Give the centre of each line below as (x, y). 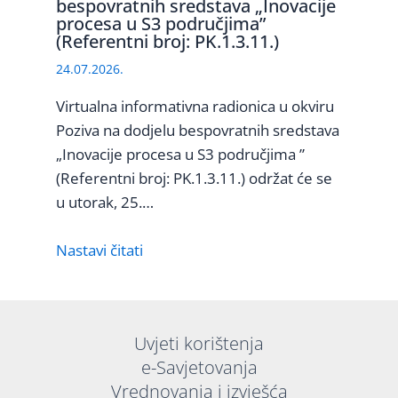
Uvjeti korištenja (199, 343)
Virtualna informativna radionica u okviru (195, 106)
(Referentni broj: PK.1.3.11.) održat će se (194, 178)
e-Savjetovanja (199, 367)
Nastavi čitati (99, 251)
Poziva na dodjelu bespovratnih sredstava (197, 130)
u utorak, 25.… (104, 202)
